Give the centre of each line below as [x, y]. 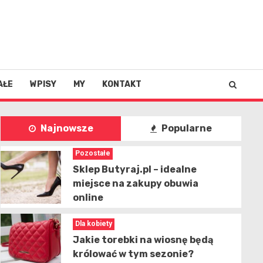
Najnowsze [66, 129]
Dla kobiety [93, 223]
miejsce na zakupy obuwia [135, 184]
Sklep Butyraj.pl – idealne [134, 170]
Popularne [186, 129]
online [88, 198]
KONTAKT [122, 84]
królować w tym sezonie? [133, 254]
